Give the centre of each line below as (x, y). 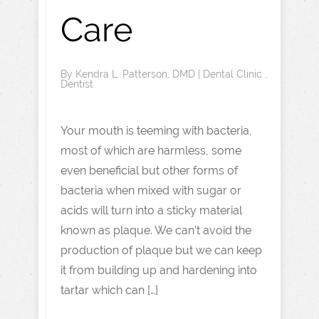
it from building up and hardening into (159, 270)
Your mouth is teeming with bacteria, (156, 131)
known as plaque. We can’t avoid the (156, 230)
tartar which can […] (109, 290)
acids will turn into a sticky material (151, 210)
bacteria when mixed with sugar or (151, 190)
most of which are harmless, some (151, 151)
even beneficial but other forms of (149, 171)
